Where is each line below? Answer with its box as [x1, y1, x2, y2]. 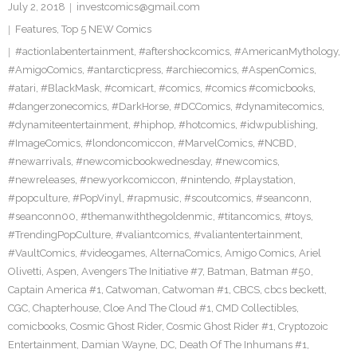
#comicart [104, 82, 154, 94]
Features [15, 23, 57, 35]
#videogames [80, 247, 145, 259]
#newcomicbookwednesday [76, 155, 210, 167]
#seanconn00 [8, 210, 76, 222]
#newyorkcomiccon [80, 174, 175, 186]
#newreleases [8, 174, 75, 186]
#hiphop [133, 119, 174, 131]
